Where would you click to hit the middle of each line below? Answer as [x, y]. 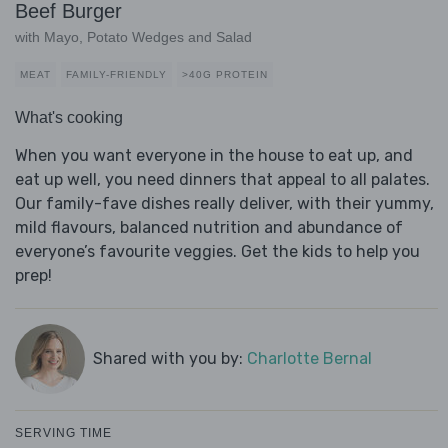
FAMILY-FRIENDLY [116, 75]
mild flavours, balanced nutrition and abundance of [209, 228]
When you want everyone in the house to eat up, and [214, 156]
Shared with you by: [169, 359]
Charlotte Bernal [309, 359]
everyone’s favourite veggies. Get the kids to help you [217, 252]
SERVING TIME [63, 433]
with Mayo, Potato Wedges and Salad [133, 37]
